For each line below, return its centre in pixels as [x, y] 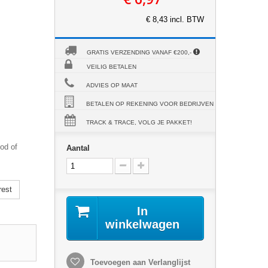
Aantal [78, 148]
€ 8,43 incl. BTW [175, 19]
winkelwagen [142, 224]
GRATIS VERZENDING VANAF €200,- [140, 52]
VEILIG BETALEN [111, 67]
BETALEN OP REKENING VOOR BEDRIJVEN [150, 104]
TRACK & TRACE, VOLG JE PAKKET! [139, 122]
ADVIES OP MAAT [112, 85]
